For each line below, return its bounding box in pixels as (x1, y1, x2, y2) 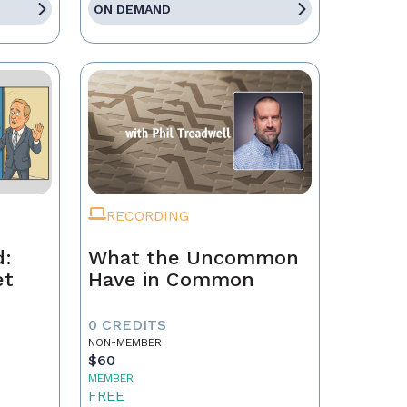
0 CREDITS (87, 316, 166, 333)
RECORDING (105, 207, 189, 224)
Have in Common (87, 268, 254, 291)
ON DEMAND (93, 2, 171, 16)
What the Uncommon (87, 246, 299, 269)
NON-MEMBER (87, 336, 162, 349)
